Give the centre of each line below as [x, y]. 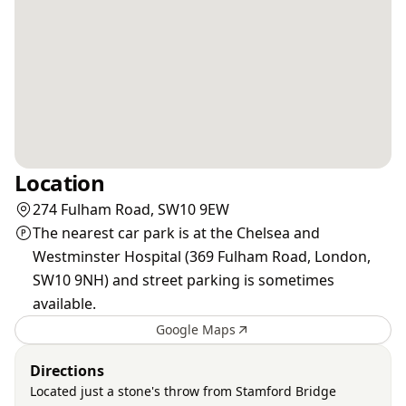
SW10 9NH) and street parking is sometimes [184, 280]
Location [60, 183]
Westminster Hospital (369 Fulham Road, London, [202, 256]
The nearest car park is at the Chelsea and [176, 233]
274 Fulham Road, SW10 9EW [131, 209]
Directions [67, 371]
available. [64, 304]
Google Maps [196, 329]
